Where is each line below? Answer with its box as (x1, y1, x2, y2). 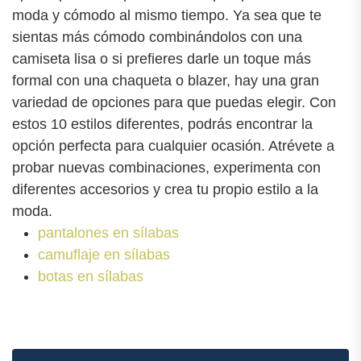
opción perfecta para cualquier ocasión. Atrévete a (12, 138, 334, 155)
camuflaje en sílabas (38, 247, 170, 263)
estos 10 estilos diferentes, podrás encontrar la (12, 116, 313, 133)
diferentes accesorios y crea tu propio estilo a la (12, 181, 318, 198)
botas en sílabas (38, 268, 143, 285)
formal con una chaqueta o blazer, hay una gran (12, 73, 319, 89)
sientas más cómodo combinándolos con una (12, 29, 302, 46)
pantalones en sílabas (38, 225, 179, 242)
